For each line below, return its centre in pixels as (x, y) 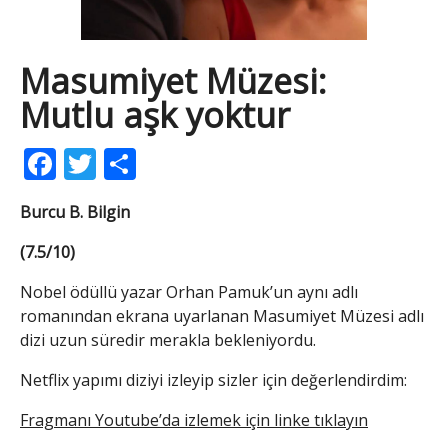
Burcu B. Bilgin (75, 211)
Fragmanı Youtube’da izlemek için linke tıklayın (194, 419)
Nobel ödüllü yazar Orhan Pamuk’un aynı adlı (189, 291)
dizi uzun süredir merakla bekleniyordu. (168, 339)
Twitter (149, 163)
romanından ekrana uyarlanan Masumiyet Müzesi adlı (222, 315)
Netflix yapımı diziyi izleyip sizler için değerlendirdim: (213, 379)
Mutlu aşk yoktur (155, 114)
